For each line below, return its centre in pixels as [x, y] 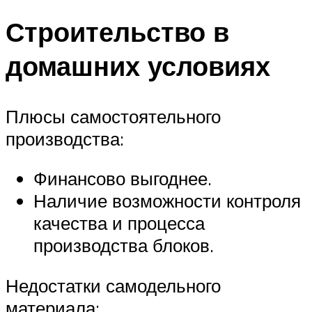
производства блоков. [124, 245]
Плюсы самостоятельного [113, 116]
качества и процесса [119, 223]
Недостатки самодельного [113, 285]
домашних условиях [138, 65]
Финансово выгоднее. [123, 179]
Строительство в [117, 31]
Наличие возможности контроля [167, 201]
